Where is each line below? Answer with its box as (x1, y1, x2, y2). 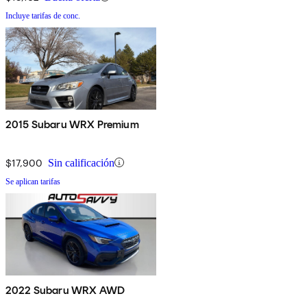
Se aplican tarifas (5, 176, 60, 186)
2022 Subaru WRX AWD (5, 283, 125, 297)
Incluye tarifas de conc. (5, 10, 80, 21)
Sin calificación (48, 156, 114, 169)
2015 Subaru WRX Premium (5, 117, 139, 131)
